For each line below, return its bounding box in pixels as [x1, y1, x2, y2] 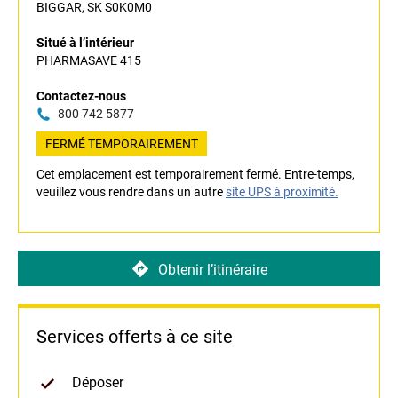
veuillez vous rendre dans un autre [36, 185, 226, 200]
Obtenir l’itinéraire [157, 260, 267, 278]
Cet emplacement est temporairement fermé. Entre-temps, [36, 167, 354, 182]
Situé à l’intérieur [36, 36, 134, 51]
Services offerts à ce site [36, 326, 233, 348]
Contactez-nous [36, 89, 126, 104]
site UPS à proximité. [226, 185, 338, 200]
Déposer [72, 374, 123, 392]
